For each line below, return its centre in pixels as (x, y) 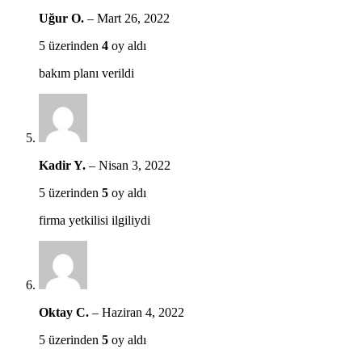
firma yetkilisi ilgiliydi (95, 220)
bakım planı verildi (86, 73)
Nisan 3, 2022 (135, 165)
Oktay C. (65, 312)
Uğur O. (63, 18)
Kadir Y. (64, 165)
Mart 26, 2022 (133, 18)
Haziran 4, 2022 (143, 312)
